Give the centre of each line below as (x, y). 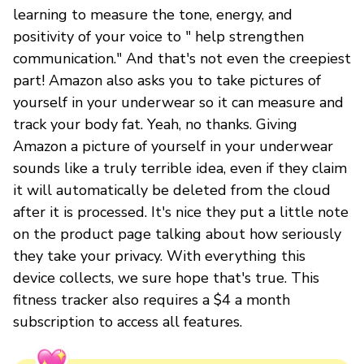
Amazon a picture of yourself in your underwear (173, 146)
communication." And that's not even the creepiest (182, 58)
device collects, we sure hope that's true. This (166, 277)
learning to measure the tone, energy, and (153, 14)
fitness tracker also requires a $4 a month (152, 299)
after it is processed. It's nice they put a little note (181, 212)
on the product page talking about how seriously (177, 234)
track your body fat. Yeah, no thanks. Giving (155, 124)
